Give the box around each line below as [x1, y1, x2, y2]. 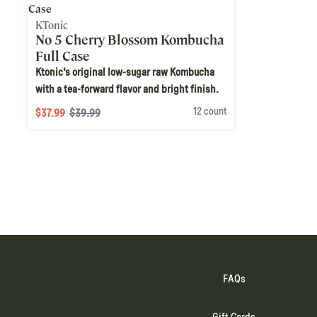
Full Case [35, 47, 90, 64]
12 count [193, 105, 227, 117]
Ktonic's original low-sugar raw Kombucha [35, 65, 214, 79]
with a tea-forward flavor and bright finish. [35, 82, 219, 96]
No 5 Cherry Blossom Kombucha [35, 31, 224, 48]
